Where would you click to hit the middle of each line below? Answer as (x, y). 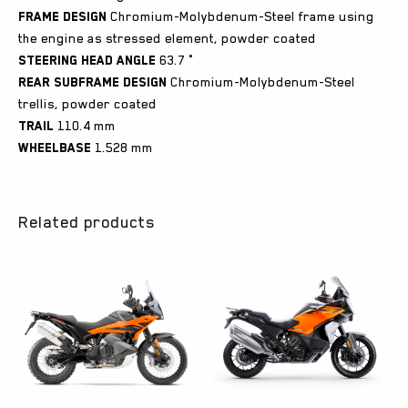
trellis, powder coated (87, 103)
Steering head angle (87, 60)
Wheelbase (55, 147)
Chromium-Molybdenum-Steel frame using (240, 16)
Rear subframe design (92, 82)
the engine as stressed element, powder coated (167, 38)
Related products (87, 222)
